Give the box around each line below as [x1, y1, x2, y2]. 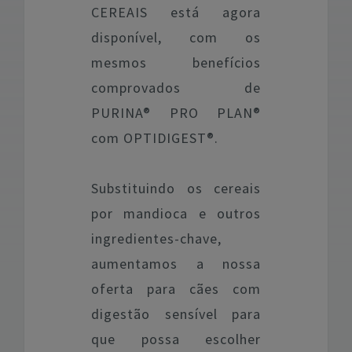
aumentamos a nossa [91, 255, 261, 273]
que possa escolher [91, 330, 261, 348]
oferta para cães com [91, 280, 261, 298]
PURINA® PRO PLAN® [91, 104, 261, 122]
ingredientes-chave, [91, 229, 222, 247]
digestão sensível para [91, 305, 261, 323]
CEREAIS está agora [91, 3, 261, 21]
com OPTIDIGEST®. [91, 129, 218, 147]
